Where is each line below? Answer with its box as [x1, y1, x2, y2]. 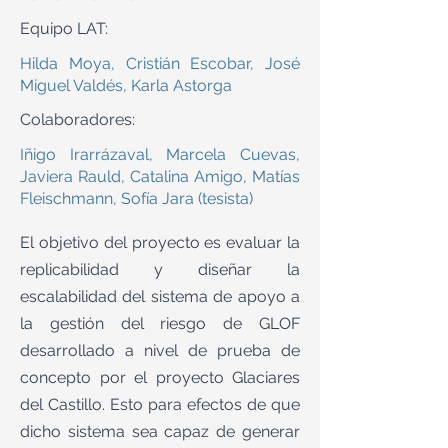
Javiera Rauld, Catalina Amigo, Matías [20, 167, 300, 186]
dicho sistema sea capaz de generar [20, 422, 300, 441]
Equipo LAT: [20, 19, 108, 38]
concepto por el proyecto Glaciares [20, 368, 300, 387]
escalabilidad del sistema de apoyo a [20, 287, 300, 306]
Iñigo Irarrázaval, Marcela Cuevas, [20, 145, 300, 164]
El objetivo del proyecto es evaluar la [20, 233, 300, 252]
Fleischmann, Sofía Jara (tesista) [20, 189, 253, 208]
